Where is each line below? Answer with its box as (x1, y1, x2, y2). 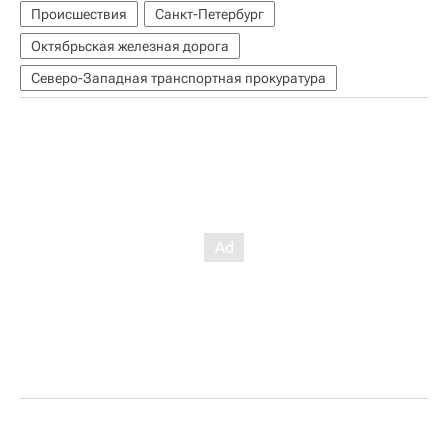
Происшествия (31, 6, 127, 22)
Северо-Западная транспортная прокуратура (31, 70, 326, 86)
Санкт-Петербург (155, 6, 264, 22)
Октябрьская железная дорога (31, 38, 229, 54)
